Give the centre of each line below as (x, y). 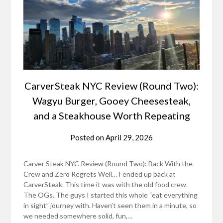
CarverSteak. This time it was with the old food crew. (106, 185)
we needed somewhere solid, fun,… (78, 216)
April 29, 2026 (129, 138)
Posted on (88, 138)
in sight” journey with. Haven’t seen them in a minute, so (110, 206)
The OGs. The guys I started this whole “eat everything (111, 195)
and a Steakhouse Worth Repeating (111, 116)
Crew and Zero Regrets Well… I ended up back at (100, 174)
